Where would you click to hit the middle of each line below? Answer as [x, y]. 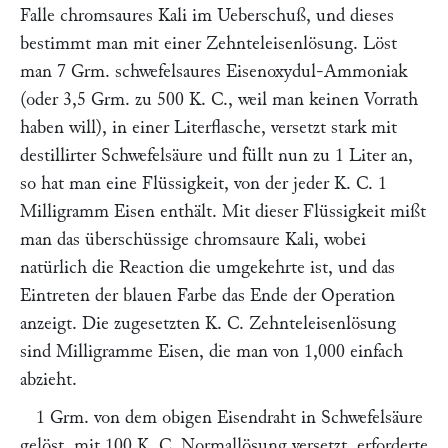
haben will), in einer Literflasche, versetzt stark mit [208, 127]
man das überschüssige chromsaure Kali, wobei [193, 239]
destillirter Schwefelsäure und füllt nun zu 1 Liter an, [216, 155]
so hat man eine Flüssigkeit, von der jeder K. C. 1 [203, 183]
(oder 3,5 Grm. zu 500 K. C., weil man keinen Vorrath [219, 99]
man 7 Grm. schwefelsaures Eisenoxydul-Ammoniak [213, 71]
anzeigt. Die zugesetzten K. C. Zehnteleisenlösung [208, 323]
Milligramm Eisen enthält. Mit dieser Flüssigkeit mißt [223, 211]
